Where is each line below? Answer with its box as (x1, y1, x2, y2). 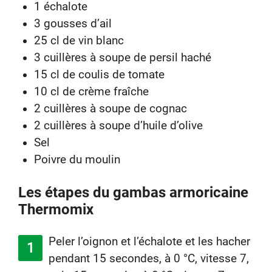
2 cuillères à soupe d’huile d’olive (33, 119, 203, 133)
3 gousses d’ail (33, 17, 112, 31)
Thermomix (18, 200, 93, 218)
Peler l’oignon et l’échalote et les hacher (49, 234, 250, 248)
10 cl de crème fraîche (33, 85, 149, 99)
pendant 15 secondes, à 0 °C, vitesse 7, (49, 251, 249, 265)
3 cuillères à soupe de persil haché (33, 51, 211, 65)
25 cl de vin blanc (33, 34, 124, 48)
